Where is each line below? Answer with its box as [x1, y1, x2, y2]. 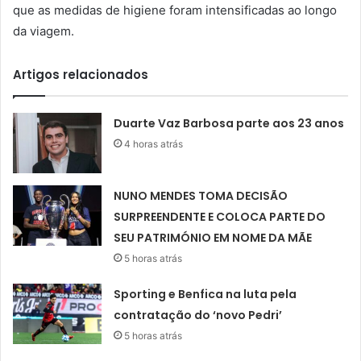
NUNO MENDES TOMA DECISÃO [114, 188, 288, 205]
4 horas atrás [124, 138, 184, 151]
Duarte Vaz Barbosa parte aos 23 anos [114, 115, 345, 132]
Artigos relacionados [13, 66, 148, 84]
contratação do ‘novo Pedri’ [114, 307, 283, 324]
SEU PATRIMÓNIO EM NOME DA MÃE [114, 230, 313, 247]
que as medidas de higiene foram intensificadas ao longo [13, 2, 337, 19]
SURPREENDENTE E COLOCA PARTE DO [114, 209, 326, 226]
